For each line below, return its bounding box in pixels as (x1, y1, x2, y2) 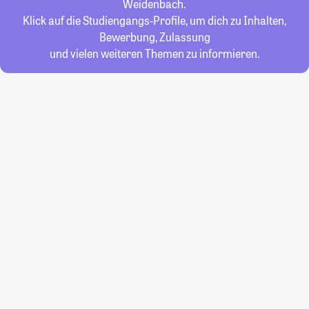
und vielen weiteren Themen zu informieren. (49, 46, 260, 61)
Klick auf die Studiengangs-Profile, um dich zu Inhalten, (23, 13, 286, 28)
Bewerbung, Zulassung (99, 30, 210, 44)
